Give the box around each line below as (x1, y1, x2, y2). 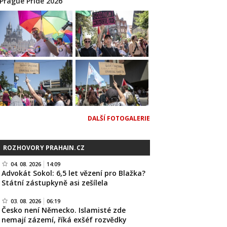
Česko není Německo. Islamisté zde (2, 205, 126, 215)
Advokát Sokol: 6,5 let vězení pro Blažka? (2, 168, 145, 178)
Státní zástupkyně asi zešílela (2, 177, 108, 187)
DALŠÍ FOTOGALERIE (88, 113, 150, 123)
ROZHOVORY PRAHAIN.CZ (3, 143, 85, 152)
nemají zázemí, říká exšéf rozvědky (2, 214, 127, 224)
